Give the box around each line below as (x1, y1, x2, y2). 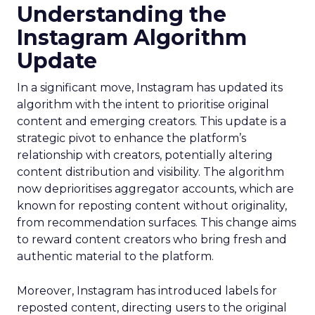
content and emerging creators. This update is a (17, 115, 286, 128)
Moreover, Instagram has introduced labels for (17, 284, 277, 297)
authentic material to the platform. (17, 250, 214, 263)
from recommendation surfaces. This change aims (17, 216, 296, 229)
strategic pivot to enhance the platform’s (17, 131, 246, 145)
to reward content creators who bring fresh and (17, 233, 287, 246)
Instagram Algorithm (17, 25, 247, 51)
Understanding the (17, 1, 226, 27)
